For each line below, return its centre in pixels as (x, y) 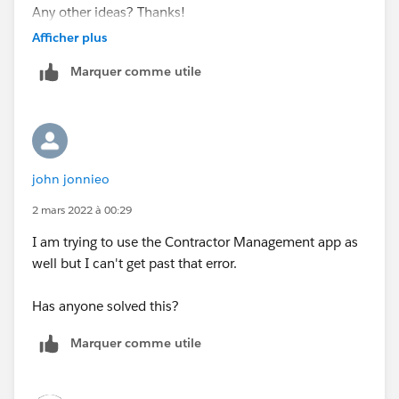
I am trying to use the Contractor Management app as (195, 241)
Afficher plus (69, 37)
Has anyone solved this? (106, 305)
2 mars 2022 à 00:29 (82, 209)
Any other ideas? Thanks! (109, 12)
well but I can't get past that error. (134, 263)
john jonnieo (71, 179)
